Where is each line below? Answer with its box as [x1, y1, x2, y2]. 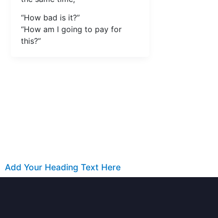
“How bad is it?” [21, 13, 80, 23]
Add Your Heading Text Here [5, 162, 121, 172]
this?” [21, 36, 41, 46]
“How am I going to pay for [21, 24, 122, 35]
